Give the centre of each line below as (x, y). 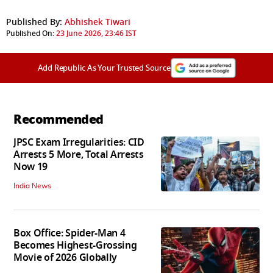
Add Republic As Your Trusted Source (104, 68)
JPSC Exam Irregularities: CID (79, 142)
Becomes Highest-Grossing (75, 245)
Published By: (34, 22)
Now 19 (31, 167)
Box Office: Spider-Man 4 (69, 233)
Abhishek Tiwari (97, 22)
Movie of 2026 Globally (65, 257)
